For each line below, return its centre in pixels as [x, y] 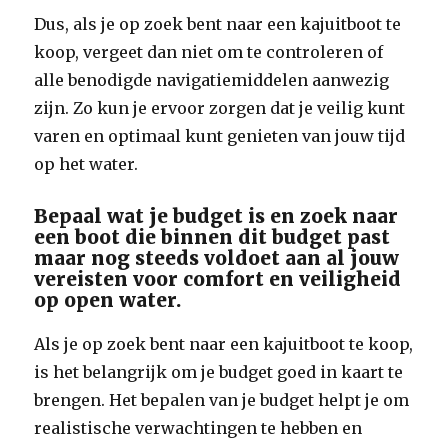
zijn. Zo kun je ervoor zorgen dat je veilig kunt [220, 108]
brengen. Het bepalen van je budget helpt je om [222, 400]
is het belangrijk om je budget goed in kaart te [219, 372]
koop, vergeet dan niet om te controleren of [209, 52]
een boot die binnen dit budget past [212, 237]
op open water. [108, 300]
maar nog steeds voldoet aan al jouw [217, 258]
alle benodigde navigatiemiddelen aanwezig [212, 80]
